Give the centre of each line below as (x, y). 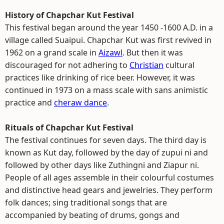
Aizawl (110, 52)
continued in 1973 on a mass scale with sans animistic (106, 90)
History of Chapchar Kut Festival (69, 15)
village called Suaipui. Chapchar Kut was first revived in (108, 40)
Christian (146, 65)
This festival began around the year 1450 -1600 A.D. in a (109, 27)
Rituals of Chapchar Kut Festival (69, 127)
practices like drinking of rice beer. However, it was (100, 77)
